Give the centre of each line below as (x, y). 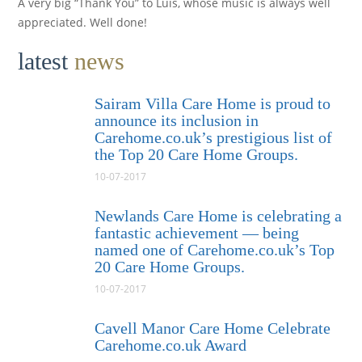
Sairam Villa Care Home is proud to (213, 104)
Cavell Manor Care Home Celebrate (213, 328)
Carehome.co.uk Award (171, 345)
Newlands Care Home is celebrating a (219, 216)
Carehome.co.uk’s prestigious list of (214, 138)
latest (46, 61)
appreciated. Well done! (83, 23)
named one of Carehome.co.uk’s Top (215, 250)
